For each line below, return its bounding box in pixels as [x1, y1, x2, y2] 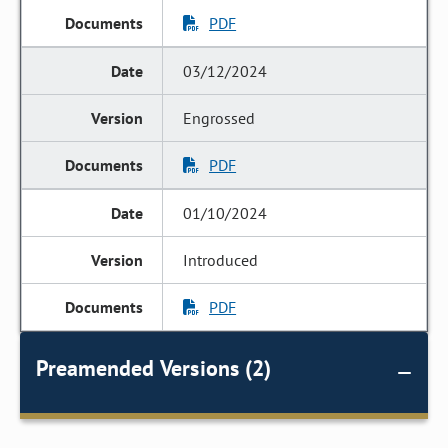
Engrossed [183, 108, 256, 128]
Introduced [183, 250, 259, 270]
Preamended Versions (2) [36, 354, 271, 382]
